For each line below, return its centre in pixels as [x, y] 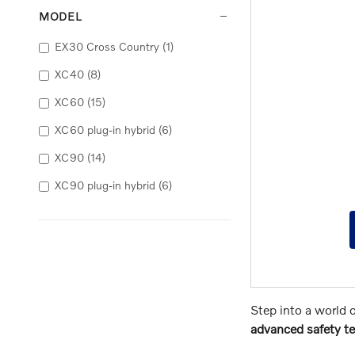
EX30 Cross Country [107, 47]
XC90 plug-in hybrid [105, 185]
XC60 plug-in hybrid [105, 130]
